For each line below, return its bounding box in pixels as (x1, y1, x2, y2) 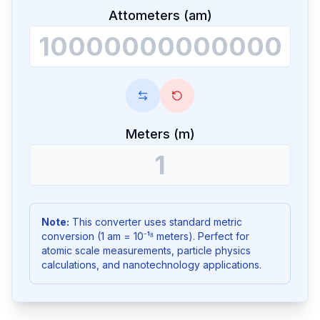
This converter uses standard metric (69, 216, 242, 228)
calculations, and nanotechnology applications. (41, 259, 261, 271)
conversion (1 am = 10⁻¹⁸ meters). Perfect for (41, 230, 249, 242)
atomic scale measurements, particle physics (41, 244, 251, 256)
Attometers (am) (108, 8, 212, 23)
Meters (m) (125, 126, 195, 141)
